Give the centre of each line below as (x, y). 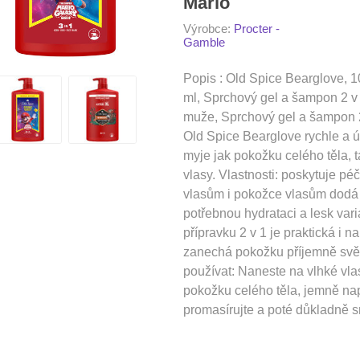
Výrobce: (207, 29)
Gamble (205, 42)
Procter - (257, 29)
